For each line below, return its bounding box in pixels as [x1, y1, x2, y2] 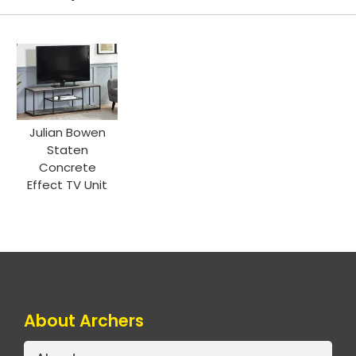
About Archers [24, 308, 144, 332]
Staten [46, 141, 88, 158]
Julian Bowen [29, 123, 106, 141]
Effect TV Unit [27, 176, 108, 193]
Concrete [38, 158, 96, 176]
